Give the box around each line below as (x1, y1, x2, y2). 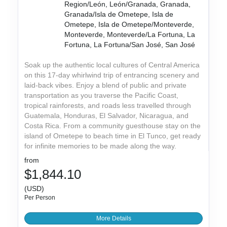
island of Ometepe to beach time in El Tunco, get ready (24, 132, 201, 140)
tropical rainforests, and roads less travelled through (24, 101, 192, 110)
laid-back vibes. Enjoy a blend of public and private (24, 81, 187, 90)
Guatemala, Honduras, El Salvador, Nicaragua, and (24, 111, 189, 120)
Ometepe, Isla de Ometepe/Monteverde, (64, 20, 195, 29)
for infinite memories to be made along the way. (24, 142, 177, 150)
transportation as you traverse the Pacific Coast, (24, 91, 179, 100)
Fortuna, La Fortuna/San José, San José (64, 41, 196, 49)
